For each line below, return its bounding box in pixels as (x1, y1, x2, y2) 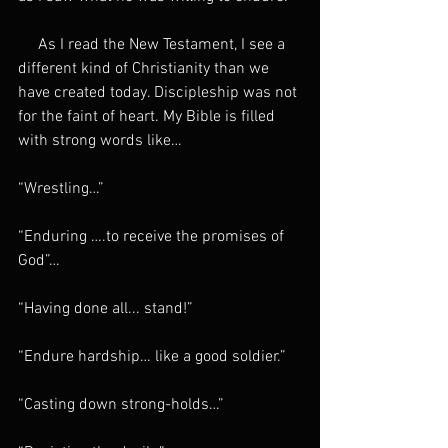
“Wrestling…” (18, 179, 104, 200)
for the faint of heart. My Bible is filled (18, 107, 279, 128)
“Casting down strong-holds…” (18, 395, 224, 416)
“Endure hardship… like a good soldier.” (18, 347, 286, 368)
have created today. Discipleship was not (18, 83, 301, 104)
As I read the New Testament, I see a (18, 35, 289, 56)
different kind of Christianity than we (18, 59, 273, 80)
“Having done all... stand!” (18, 299, 193, 320)
